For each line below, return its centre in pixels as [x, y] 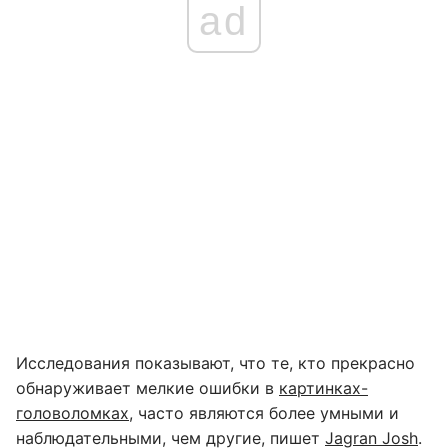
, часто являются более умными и [264, 413]
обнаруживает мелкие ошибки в [147, 388]
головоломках [72, 413]
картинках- [323, 388]
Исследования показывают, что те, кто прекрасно [215, 363]
